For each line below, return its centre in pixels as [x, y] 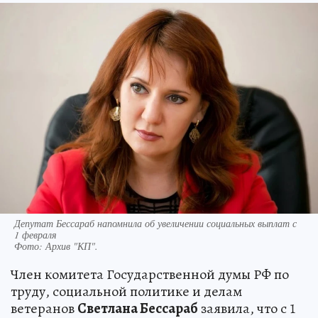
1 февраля [35, 234]
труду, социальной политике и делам [126, 291]
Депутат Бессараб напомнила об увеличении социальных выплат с [155, 223]
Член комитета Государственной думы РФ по [150, 274]
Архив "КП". [72, 246]
